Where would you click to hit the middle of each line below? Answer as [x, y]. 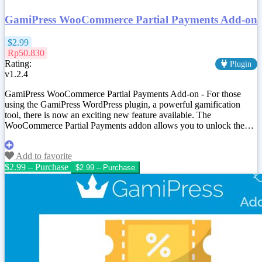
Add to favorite [43, 156]
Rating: [18, 63]
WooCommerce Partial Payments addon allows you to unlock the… [129, 125]
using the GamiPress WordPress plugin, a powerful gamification [123, 104]
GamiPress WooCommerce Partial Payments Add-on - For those [123, 94]
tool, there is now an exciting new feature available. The [108, 115]
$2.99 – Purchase [37, 167]
